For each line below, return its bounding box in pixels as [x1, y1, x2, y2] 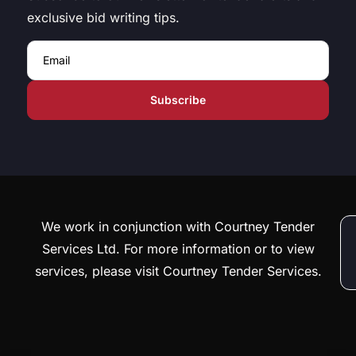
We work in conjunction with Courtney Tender [41, 219, 315, 234]
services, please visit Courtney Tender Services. [34, 263, 322, 279]
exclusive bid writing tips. [27, 10, 180, 25]
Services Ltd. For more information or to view [41, 241, 315, 257]
